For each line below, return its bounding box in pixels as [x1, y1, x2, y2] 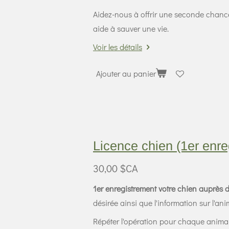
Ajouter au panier [96, 67, 156, 79]
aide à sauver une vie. [93, 23, 169, 34]
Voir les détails [93, 41, 142, 53]
